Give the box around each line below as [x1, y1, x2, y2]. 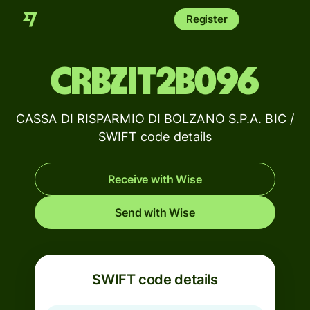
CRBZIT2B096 [51, 63, 259, 102]
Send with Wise [115, 206, 195, 219]
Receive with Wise [108, 172, 202, 186]
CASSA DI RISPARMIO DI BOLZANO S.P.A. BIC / [16, 111, 294, 126]
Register [185, 12, 228, 26]
